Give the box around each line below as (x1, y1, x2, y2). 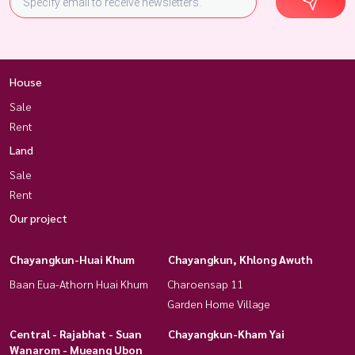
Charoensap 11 (168, 276, 243, 291)
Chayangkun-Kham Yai (168, 326, 284, 341)
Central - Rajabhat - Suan (10, 326, 142, 341)
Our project (10, 210, 67, 225)
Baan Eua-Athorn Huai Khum (10, 276, 148, 291)
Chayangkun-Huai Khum (10, 251, 135, 266)
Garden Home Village (168, 296, 270, 311)
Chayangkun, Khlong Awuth (168, 251, 312, 266)
